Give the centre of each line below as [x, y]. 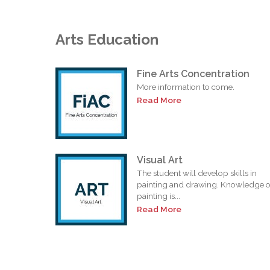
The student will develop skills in [197, 173]
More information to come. [186, 86]
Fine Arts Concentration [193, 74]
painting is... [159, 196]
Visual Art [160, 160]
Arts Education [107, 40]
